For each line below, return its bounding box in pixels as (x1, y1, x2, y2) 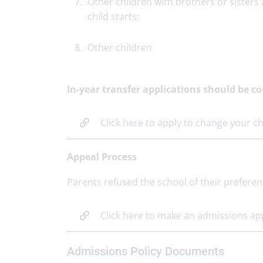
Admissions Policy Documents (67, 244, 224, 258)
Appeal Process (67, 150, 137, 163)
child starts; (87, 10, 139, 23)
